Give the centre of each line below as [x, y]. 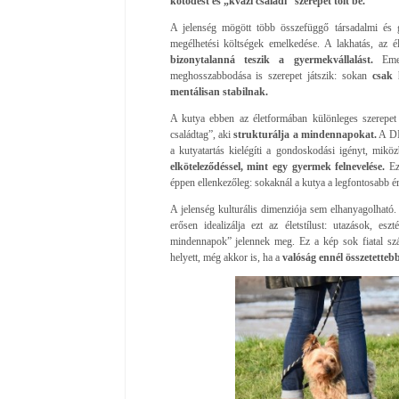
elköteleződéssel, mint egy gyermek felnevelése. [277, 166]
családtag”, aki [202, 134]
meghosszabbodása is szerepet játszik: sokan [269, 75]
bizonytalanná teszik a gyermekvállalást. [271, 59]
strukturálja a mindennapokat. [305, 134]
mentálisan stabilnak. [219, 91]
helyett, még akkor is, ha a [224, 257]
